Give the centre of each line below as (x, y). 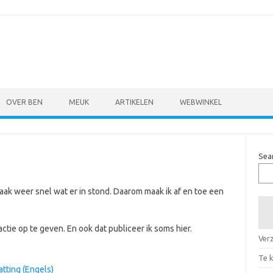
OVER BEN (24, 102)
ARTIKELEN (134, 102)
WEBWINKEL (201, 102)
